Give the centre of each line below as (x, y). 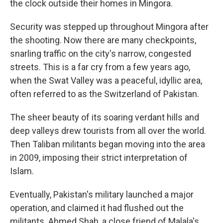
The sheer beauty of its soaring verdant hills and (105, 117)
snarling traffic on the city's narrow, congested (101, 54)
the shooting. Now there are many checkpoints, (103, 40)
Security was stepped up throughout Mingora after (109, 27)
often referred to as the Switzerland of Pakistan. (105, 94)
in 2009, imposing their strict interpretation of (99, 158)
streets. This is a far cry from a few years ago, (100, 67)
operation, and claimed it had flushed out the (97, 208)
